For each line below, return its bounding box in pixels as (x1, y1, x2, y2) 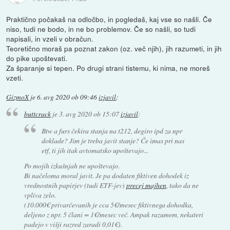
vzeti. (6, 72, 24, 83)
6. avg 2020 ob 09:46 (37, 92, 98, 102)
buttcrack (24, 109, 51, 119)
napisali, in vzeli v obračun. (6, 33, 94, 44)
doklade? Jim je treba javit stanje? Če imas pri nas (42, 136, 185, 145)
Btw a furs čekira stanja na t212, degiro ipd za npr (42, 126, 183, 136)
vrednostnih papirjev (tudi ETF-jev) (24, 180, 126, 190)
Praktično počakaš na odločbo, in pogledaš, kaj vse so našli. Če (6, 13, 213, 24)
